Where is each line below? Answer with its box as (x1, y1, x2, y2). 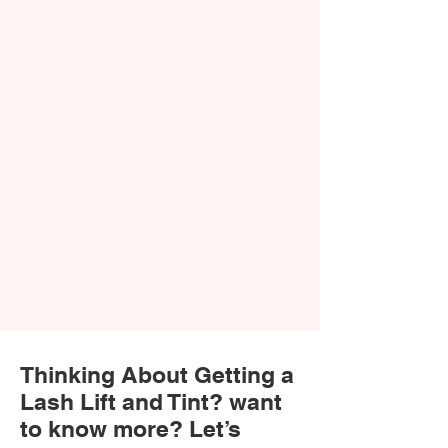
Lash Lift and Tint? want (20, 388, 282, 415)
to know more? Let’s (20, 415, 241, 442)
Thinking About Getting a (20, 361, 294, 388)
